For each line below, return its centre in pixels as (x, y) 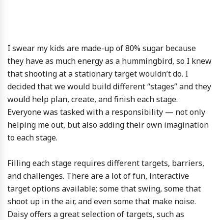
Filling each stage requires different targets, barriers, (106, 163)
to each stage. (32, 137)
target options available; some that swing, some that (104, 189)
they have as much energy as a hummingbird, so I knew (110, 61)
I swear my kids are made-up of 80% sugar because (102, 48)
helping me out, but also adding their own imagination (108, 125)
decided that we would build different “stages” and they (109, 86)
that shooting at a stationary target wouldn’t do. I (98, 74)
